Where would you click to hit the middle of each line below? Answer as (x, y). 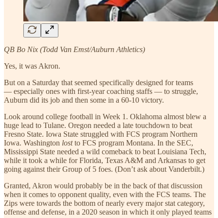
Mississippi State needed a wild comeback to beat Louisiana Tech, (105, 151)
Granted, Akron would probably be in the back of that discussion (103, 185)
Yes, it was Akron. (32, 66)
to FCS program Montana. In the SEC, (134, 143)
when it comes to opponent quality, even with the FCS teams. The (105, 194)
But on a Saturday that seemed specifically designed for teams (99, 82)
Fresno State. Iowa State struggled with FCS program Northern (101, 134)
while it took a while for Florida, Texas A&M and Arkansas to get (105, 160)
